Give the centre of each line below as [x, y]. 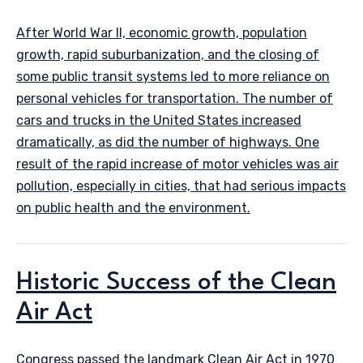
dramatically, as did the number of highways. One [168, 142]
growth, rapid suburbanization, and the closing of [168, 54]
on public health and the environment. [133, 207]
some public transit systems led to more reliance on [173, 76]
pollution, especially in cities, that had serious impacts [181, 186]
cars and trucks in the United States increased [159, 120]
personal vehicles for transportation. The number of [175, 98]
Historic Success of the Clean [176, 282]
